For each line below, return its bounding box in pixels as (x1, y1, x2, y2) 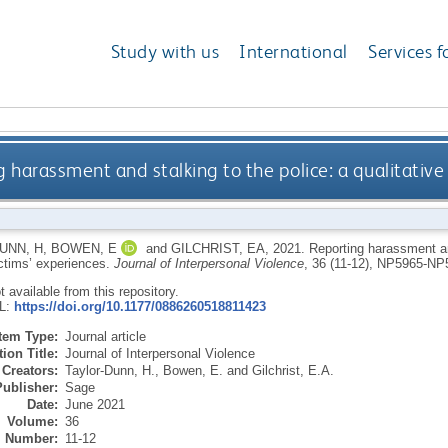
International (239, 40, 348, 64)
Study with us (110, 40, 220, 64)
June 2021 (64, 396, 125, 412)
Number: (4, 430, 58, 446)
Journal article (64, 328, 146, 344)
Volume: (6, 413, 58, 429)
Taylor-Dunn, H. (64, 362, 155, 378)
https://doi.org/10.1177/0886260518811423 (13, 298, 266, 314)
